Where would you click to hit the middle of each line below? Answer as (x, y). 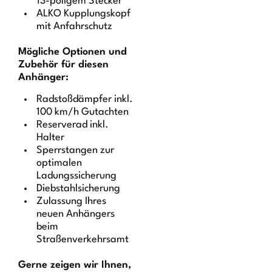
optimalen (59, 163)
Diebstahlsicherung (79, 188)
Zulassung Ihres (72, 201)
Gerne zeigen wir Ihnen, (75, 265)
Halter (51, 137)
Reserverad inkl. (73, 124)
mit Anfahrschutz (75, 27)
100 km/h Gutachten (83, 112)
